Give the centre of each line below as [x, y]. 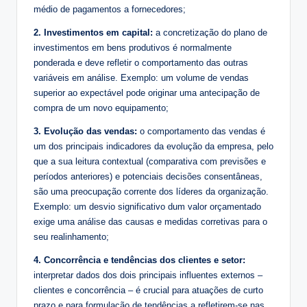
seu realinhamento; [71, 236]
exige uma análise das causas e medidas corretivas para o [150, 221]
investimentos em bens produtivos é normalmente [133, 47]
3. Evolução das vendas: [85, 131]
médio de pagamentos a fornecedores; [110, 9]
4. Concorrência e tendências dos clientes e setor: [139, 260]
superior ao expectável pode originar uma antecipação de [147, 93]
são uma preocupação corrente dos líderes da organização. [151, 191]
